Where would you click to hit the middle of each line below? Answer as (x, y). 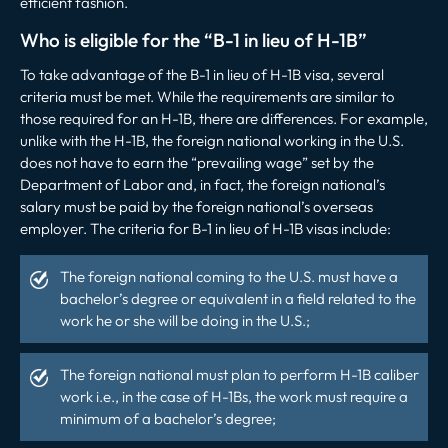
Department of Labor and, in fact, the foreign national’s (202, 184)
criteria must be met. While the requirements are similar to (207, 96)
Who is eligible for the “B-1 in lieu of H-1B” (193, 39)
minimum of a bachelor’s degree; (168, 418)
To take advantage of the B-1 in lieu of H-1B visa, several (202, 74)
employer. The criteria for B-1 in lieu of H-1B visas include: (205, 228)
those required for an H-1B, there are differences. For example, (224, 118)
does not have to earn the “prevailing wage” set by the (197, 162)
